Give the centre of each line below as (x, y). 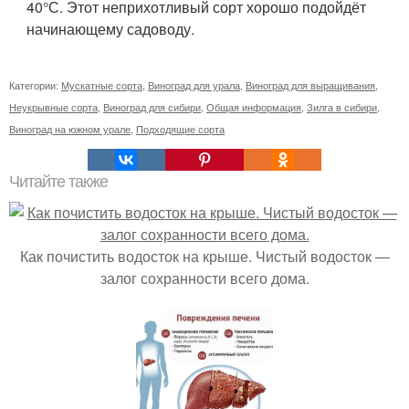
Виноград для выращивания (310, 85)
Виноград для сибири (152, 107)
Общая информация (254, 107)
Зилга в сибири (342, 107)
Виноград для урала (194, 85)
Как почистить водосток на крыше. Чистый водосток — (204, 256)
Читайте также (58, 182)
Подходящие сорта (180, 129)
